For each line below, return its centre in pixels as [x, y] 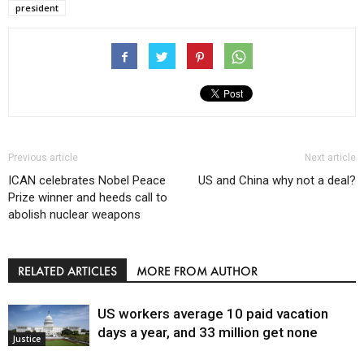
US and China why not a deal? [277, 180]
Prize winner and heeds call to [88, 197]
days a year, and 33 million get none [208, 332]
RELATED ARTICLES [67, 271]
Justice [27, 339]
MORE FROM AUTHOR [197, 271]
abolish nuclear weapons [74, 214]
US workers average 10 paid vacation [213, 313]
